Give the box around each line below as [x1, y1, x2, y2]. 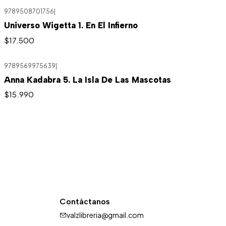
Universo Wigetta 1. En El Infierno [4, 20, 138, 31]
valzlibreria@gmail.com [67, 210, 144, 219]
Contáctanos [60, 197, 110, 207]
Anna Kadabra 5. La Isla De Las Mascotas [4, 74, 171, 85]
